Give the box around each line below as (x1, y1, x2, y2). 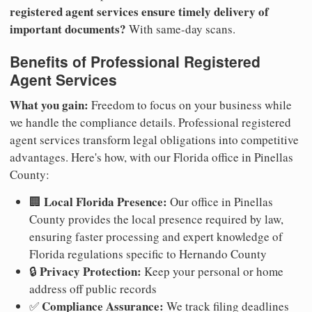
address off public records (29, 280, 157, 297)
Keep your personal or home (141, 263, 283, 279)
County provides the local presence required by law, (29, 210, 283, 227)
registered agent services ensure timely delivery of (10, 3, 269, 21)
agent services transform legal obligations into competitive (10, 131, 299, 148)
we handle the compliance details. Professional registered (10, 114, 291, 130)
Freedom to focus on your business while (88, 96, 292, 113)
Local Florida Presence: (44, 192, 167, 210)
